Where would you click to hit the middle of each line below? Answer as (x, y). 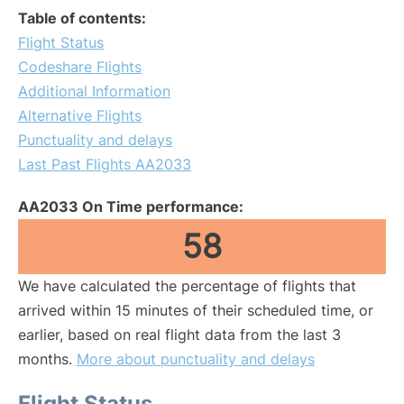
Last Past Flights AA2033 (105, 164)
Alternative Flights (80, 115)
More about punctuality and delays (196, 359)
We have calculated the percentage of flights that (187, 286)
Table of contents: (82, 18)
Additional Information (94, 91)
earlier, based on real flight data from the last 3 (179, 335)
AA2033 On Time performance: (131, 207)
